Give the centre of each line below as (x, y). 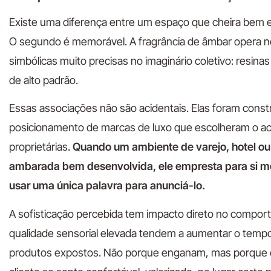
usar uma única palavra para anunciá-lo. (107, 186)
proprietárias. (41, 147)
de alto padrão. (44, 80)
